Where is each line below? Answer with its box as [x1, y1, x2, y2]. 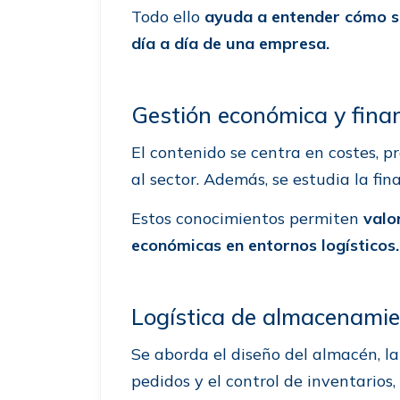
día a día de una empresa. [131, 32, 329, 54]
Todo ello [131, 5, 204, 27]
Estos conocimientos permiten [131, 207, 363, 229]
